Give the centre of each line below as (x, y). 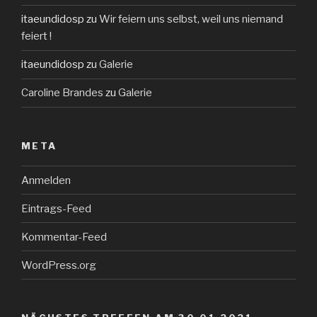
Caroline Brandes (62, 93)
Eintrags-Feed (56, 208)
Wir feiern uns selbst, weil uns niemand (191, 19)
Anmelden (46, 180)
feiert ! (36, 36)
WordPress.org (59, 265)
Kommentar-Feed (64, 237)
